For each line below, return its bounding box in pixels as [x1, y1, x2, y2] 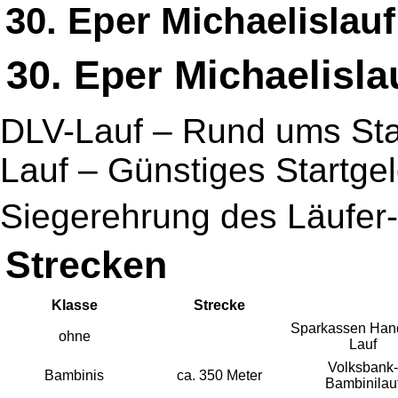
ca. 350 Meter [177, 367, 263, 383]
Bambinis [44, 367, 105, 383]
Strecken [5, 243, 167, 286]
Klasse [52, 297, 98, 313]
